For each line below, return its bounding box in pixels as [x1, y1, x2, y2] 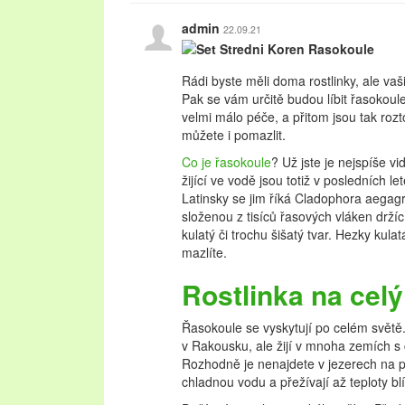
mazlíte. [182, 243, 227, 261]
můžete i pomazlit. [182, 126, 286, 144]
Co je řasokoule [182, 153, 271, 171]
